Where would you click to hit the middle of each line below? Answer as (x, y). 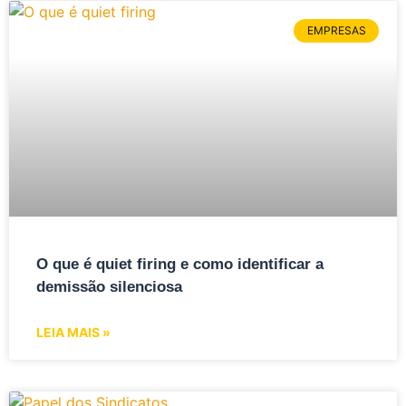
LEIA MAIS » (73, 332)
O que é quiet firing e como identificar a (180, 264)
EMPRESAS (336, 30)
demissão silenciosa (111, 286)
